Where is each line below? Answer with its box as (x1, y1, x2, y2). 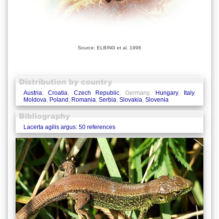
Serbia (99, 96, 116, 103)
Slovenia (145, 96, 169, 103)
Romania (71, 96, 96, 103)
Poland (49, 96, 68, 103)
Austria (23, 89, 42, 96)
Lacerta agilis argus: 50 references (23, 124, 115, 131)
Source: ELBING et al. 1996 (77, 45, 141, 51)
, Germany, (119, 89, 155, 96)
